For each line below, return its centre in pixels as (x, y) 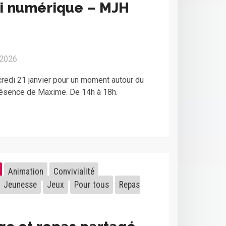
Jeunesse (20, 184)
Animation (25, 171)
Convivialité (74, 171)
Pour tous (91, 184)
